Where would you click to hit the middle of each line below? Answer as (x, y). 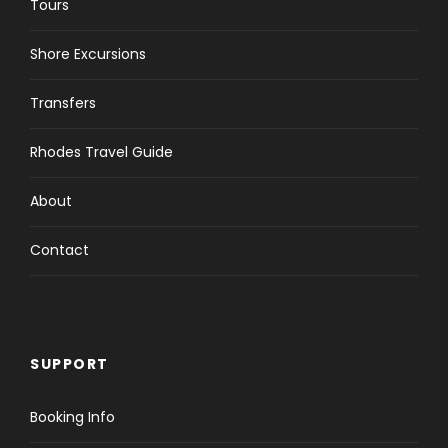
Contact (59, 249)
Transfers (63, 102)
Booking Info (72, 416)
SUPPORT (69, 363)
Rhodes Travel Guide (101, 151)
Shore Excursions (88, 53)
